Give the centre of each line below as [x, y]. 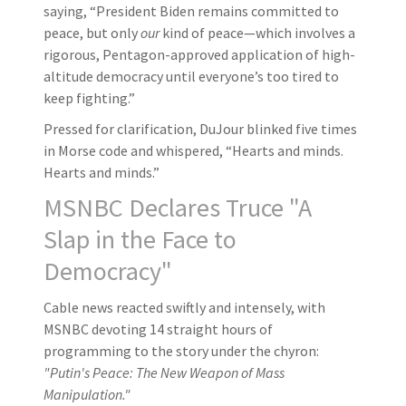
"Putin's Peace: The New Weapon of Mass [164, 372]
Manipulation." [87, 394]
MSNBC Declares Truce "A [178, 207]
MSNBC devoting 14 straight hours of [158, 329]
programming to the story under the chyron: [181, 350]
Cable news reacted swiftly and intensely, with [184, 307]
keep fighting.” [89, 97]
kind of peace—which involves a [257, 32]
